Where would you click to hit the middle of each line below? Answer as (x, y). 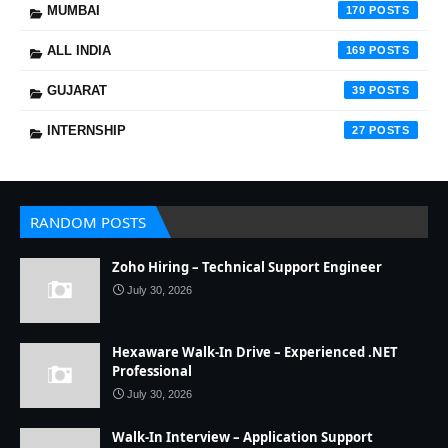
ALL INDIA (79, 50)
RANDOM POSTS (88, 222)
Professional (152, 371)
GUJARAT (77, 90)
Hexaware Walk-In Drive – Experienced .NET (255, 352)
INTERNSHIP (86, 130)
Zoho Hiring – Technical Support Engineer (247, 267)
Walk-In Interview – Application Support (242, 437)
